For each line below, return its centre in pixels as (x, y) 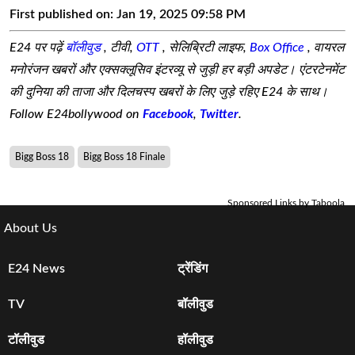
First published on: (63, 14)
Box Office (279, 47)
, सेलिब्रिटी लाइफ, (206, 47)
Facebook (168, 114)
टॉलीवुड (26, 340)
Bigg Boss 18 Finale (124, 157)
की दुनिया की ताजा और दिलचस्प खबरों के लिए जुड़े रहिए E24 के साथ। (169, 92)
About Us (31, 228)
